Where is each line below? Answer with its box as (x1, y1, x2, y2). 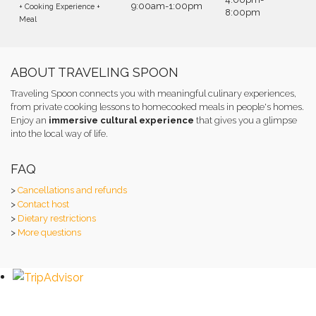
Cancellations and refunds (18, 184, 127, 195)
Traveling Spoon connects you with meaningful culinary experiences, (11, 87, 296, 99)
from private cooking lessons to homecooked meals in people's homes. (11, 101, 304, 112)
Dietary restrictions (18, 212, 96, 224)
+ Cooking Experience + (19, 1, 100, 11)
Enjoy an (11, 114, 49, 126)
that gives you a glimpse (194, 114, 297, 126)
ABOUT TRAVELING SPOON (11, 64, 178, 80)
